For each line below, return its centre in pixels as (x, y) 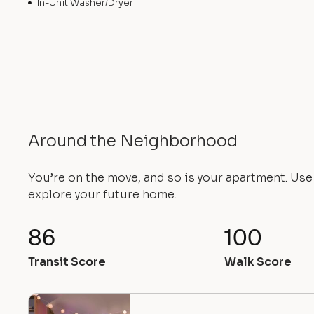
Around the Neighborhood (133, 141)
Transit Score (67, 262)
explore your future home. (102, 194)
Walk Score (258, 262)
